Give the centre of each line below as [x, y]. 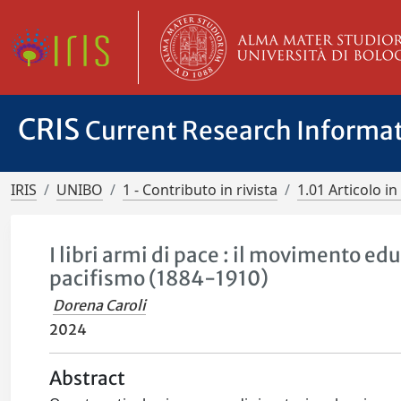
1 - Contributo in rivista [200, 190]
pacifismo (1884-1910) [159, 278]
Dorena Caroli [100, 305]
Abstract [88, 379]
